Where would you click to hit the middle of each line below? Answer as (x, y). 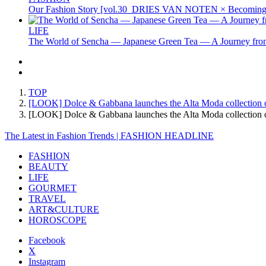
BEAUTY (48, 166)
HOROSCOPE (58, 220)
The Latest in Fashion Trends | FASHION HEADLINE (109, 135)
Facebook (47, 240)
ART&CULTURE (64, 209)
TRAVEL (47, 198)
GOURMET (53, 188)
